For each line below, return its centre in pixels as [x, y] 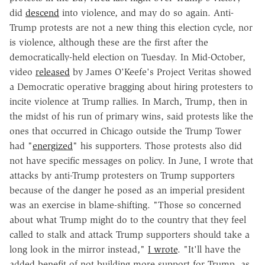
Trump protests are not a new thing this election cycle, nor [131, 27]
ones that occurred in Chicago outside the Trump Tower [125, 131]
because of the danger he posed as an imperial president [127, 190]
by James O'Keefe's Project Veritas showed [161, 72]
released [53, 72]
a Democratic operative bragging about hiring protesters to [131, 86]
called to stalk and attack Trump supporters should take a [130, 234]
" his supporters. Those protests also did [157, 146]
